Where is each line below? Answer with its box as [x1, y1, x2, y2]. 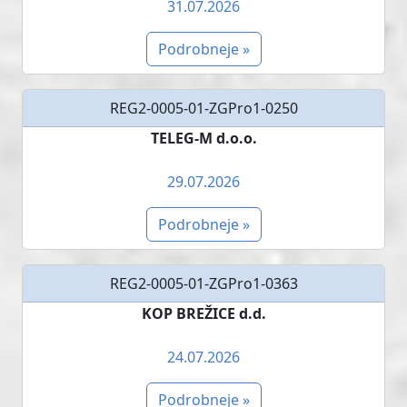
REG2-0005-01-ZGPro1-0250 [109, 97, 298, 118]
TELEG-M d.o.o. [150, 127, 257, 148]
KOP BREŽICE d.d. [141, 303, 266, 323]
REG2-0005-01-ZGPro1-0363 [109, 273, 298, 293]
